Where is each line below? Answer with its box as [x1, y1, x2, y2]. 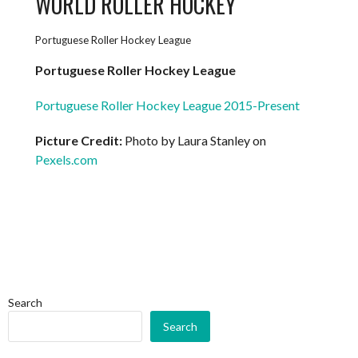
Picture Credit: [35, 133, 125, 149]
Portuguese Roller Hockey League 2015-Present [35, 97, 300, 113]
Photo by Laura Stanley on [125, 133, 267, 149]
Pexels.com [35, 152, 98, 168]
